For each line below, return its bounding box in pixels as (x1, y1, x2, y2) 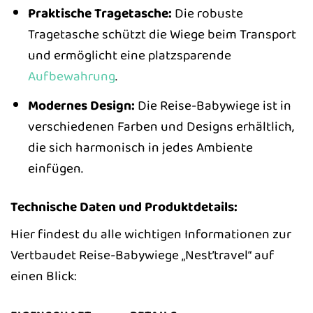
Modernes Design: (27, 94, 135, 116)
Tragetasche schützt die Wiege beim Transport (27, 24, 296, 45)
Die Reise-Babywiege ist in (134, 94, 291, 116)
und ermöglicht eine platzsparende (27, 45, 231, 66)
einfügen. (27, 157, 83, 179)
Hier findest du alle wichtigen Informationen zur (10, 224, 291, 245)
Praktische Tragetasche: (27, 3, 172, 24)
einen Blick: (10, 265, 77, 287)
